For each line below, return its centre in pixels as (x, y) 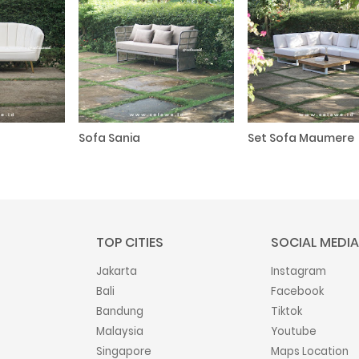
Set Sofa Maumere (301, 138)
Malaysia (120, 331)
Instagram (298, 271)
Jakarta (117, 271)
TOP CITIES (130, 242)
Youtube (294, 331)
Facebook (297, 291)
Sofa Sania (109, 138)
